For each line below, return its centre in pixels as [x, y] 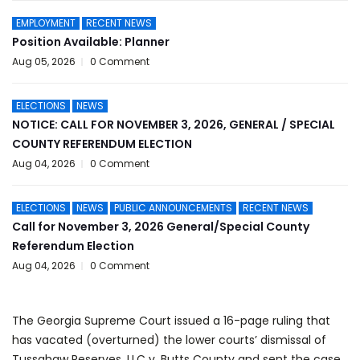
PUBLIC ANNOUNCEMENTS [173, 208]
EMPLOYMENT [46, 23]
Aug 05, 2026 [44, 61]
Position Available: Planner [91, 42]
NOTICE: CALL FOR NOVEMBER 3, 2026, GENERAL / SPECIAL [174, 125]
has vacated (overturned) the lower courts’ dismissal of [169, 340]
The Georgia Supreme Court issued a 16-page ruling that [171, 321]
